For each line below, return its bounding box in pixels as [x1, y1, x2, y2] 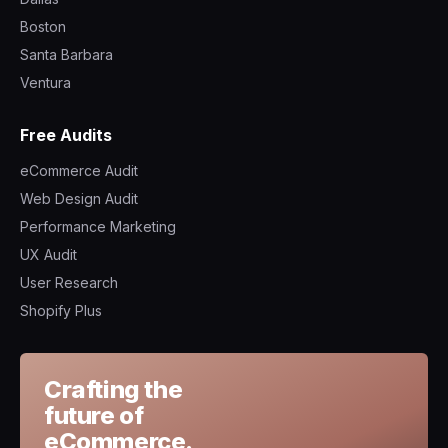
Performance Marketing [20, 217, 176, 235]
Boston [20, 17, 66, 35]
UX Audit [20, 245, 77, 263]
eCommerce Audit [20, 161, 138, 179]
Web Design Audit [20, 189, 138, 207]
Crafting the [44, 374, 183, 404]
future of [44, 400, 144, 430]
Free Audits [20, 124, 112, 145]
